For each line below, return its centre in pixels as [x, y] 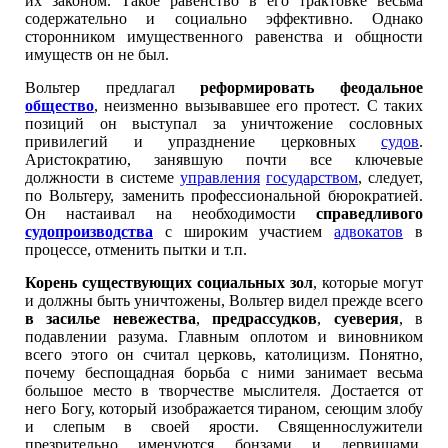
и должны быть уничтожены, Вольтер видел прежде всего [224, 300]
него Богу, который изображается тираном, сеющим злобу [224, 408]
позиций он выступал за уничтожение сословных [224, 123]
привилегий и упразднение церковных [203, 141]
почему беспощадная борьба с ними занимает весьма [224, 372]
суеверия [366, 318]
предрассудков [265, 318]
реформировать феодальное [312, 87]
